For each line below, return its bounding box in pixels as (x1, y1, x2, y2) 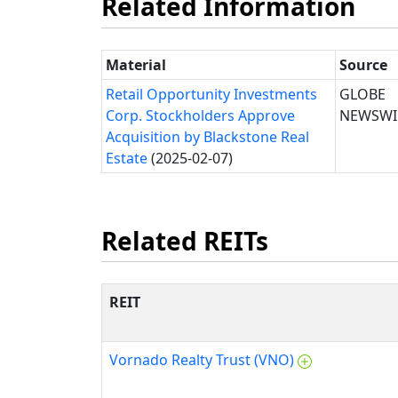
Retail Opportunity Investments (106, 84, 317, 104)
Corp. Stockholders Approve (106, 105, 295, 125)
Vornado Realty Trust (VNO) (109, 350, 294, 370)
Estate (106, 147, 147, 168)
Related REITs (101, 223, 268, 258)
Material (106, 54, 166, 75)
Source (339, 54, 387, 75)
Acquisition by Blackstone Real (106, 126, 309, 147)
